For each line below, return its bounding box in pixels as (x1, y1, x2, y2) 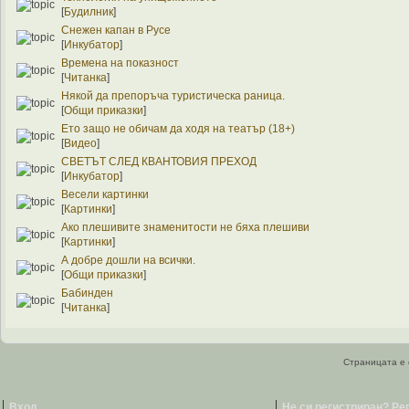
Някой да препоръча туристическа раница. (61, 89, 286, 102)
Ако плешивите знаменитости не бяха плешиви (61, 220, 310, 234)
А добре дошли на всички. (61, 253, 196, 267)
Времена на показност (61, 56, 180, 69)
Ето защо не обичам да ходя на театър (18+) (61, 121, 296, 135)
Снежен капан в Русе (61, 23, 172, 37)
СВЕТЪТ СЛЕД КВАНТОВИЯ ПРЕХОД (61, 154, 257, 168)
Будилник (64, 5, 114, 18)
